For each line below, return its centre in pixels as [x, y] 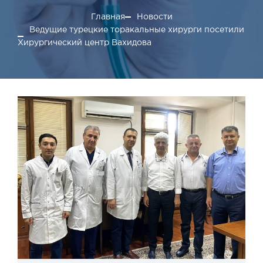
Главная [108, 17]
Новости [154, 17]
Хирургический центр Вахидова [85, 43]
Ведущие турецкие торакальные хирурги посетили [137, 30]
